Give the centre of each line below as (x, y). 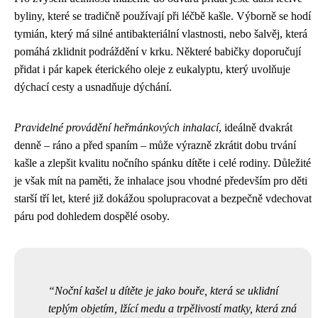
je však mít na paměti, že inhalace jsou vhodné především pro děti (161, 180)
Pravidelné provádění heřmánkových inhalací (116, 127)
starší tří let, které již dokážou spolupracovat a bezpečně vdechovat (163, 198)
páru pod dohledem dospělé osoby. (92, 216)
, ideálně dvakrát (256, 127)
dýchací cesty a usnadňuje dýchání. (93, 87)
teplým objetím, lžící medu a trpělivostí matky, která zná (172, 308)
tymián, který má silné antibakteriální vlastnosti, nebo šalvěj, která (161, 33)
